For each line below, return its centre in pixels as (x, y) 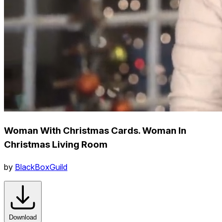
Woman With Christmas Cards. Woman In (95, 130)
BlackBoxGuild (41, 167)
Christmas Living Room (56, 144)
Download (23, 217)
